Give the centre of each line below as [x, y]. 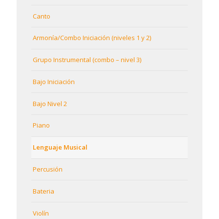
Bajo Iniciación [54, 81]
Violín [41, 213]
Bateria [43, 191]
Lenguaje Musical [60, 147]
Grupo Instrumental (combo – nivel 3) [87, 60]
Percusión [47, 169]
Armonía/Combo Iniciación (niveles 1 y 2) [92, 38]
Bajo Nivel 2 [50, 103]
